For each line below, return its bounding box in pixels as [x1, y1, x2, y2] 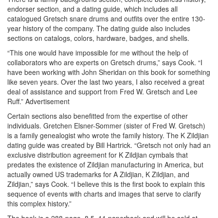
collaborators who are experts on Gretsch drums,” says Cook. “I [7, 57, 202, 67]
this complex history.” [7, 198, 72, 208]
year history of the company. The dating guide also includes [7, 23, 190, 33]
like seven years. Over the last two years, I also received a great [7, 76, 204, 87]
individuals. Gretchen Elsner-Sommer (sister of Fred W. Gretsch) [7, 120, 205, 130]
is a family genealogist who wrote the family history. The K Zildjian [7, 130, 209, 140]
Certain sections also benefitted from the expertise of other [7, 110, 188, 121]
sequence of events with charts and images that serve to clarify [7, 188, 201, 199]
